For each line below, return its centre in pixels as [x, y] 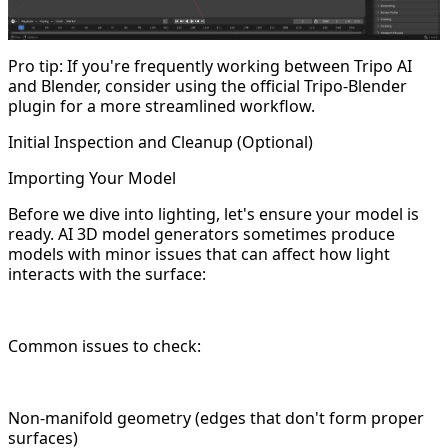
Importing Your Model [92, 178]
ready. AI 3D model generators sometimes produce [201, 234]
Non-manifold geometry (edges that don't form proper [216, 418]
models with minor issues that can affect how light [199, 254]
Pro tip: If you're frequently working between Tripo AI [210, 66]
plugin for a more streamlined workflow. [161, 106]
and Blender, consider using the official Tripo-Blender [207, 86]
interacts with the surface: [107, 274]
